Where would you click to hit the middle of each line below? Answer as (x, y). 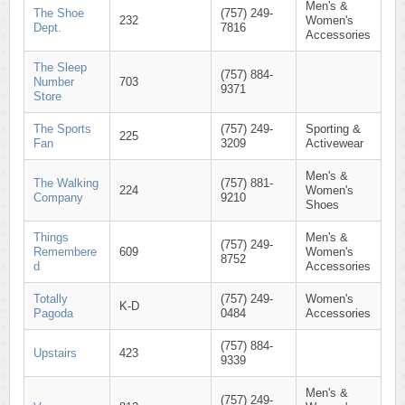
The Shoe (59, 13)
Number (54, 82)
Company (58, 198)
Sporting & (333, 129)
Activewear (334, 143)
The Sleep (60, 67)
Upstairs (55, 353)
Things (51, 237)
